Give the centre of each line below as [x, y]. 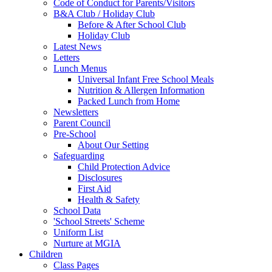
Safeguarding [79, 155]
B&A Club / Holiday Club [104, 13]
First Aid [94, 188]
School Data [77, 210]
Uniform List [78, 232]
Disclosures [100, 177]
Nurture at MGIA [87, 243]
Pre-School [75, 134]
